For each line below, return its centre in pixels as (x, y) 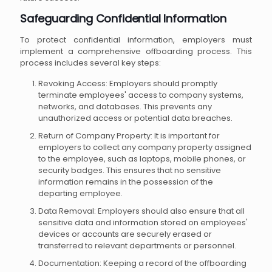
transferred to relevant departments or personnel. (137, 246)
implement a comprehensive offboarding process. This (136, 52)
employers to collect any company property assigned (145, 148)
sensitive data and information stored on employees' (143, 223)
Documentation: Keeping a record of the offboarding (142, 263)
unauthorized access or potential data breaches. (135, 118)
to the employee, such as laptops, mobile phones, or (142, 159)
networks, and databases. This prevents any (125, 107)
